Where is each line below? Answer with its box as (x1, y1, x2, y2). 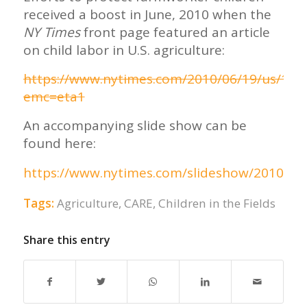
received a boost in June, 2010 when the (23, 5, 271, 24)
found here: (23, 134, 96, 153)
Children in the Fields (158, 195, 275, 211)
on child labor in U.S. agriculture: (23, 41, 225, 60)
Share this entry (23, 232, 110, 247)
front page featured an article (79, 23, 270, 42)
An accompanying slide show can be (23, 116, 247, 135)
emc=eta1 (23, 88, 85, 106)
